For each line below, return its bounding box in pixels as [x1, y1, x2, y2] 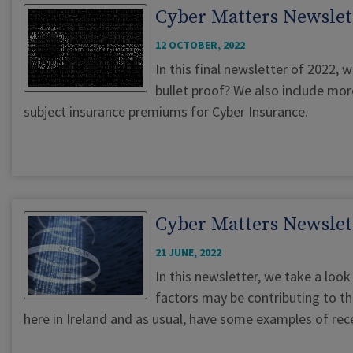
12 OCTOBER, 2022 [155, 38, 245, 53]
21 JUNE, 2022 [155, 245, 221, 260]
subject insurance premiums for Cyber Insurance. [24, 102, 308, 121]
